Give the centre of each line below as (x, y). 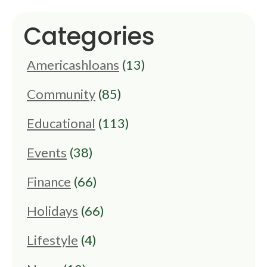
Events (47, 153)
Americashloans (73, 65)
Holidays (52, 211)
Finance (49, 182)
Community (61, 94)
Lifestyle (52, 240)
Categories (89, 37)
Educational (61, 123)
